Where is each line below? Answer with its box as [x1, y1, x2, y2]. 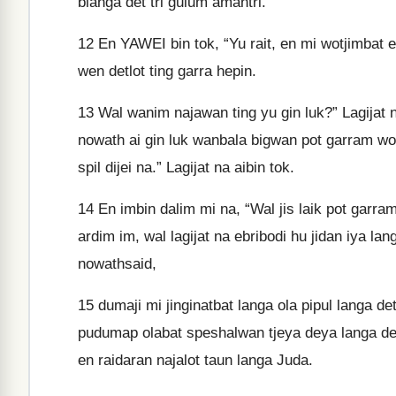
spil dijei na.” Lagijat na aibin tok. [78, 159, 294, 176]
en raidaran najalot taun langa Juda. [78, 352, 313, 369]
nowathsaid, [78, 255, 156, 272]
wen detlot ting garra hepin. [78, 63, 256, 80]
